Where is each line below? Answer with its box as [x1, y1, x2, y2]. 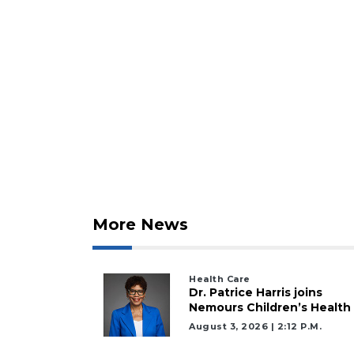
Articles [24, 314, 88, 334]
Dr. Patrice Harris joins [189, 284, 322, 299]
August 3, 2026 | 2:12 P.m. [189, 320, 322, 332]
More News [92, 214, 188, 234]
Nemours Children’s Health [189, 299, 351, 314]
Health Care [189, 273, 250, 284]
